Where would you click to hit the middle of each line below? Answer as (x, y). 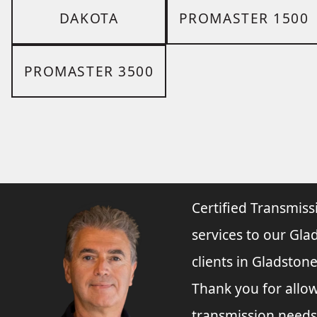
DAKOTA (89, 18)
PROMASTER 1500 (244, 18)
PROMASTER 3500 (89, 71)
